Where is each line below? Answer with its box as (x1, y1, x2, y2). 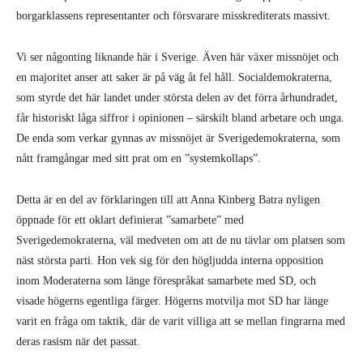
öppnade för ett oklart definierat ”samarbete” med (16, 214, 244, 226)
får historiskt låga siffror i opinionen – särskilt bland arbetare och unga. (16, 112, 344, 124)
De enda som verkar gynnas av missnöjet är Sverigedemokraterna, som (16, 132, 340, 144)
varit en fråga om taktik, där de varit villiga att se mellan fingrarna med (16, 315, 345, 327)
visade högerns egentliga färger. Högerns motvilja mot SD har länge (16, 295, 328, 307)
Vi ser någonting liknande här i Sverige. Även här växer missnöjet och (16, 51, 339, 63)
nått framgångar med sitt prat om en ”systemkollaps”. (16, 152, 261, 164)
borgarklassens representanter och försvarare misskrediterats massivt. (16, 10, 331, 22)
